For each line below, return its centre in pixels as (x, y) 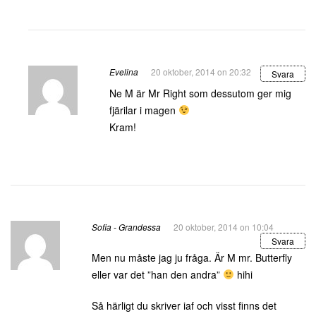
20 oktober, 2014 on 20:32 (201, 72)
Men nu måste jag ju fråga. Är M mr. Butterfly (192, 257)
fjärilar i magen (144, 110)
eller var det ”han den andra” (157, 274)
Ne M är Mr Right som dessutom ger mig (200, 93)
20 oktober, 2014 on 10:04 (224, 227)
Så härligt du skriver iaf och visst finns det (184, 305)
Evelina (124, 72)
